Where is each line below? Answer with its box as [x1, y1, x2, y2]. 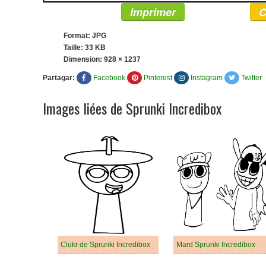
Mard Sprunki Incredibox [176, 240, 255, 249]
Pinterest [144, 74, 172, 82]
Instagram [191, 74, 223, 82]
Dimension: [64, 55, 104, 64]
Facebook [93, 74, 125, 82]
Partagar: [43, 74, 75, 82]
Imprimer [130, 4, 176, 20]
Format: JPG [64, 31, 106, 40]
